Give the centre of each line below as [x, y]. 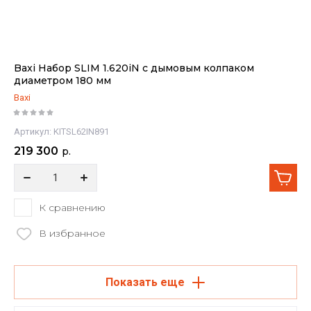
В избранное [72, 233]
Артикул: [33, 132]
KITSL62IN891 [80, 132]
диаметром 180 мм [62, 81]
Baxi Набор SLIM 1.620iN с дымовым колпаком [134, 68]
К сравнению [72, 207]
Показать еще [145, 282]
